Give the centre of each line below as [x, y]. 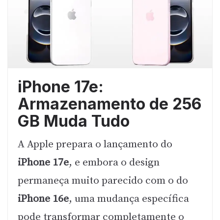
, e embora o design [114, 163]
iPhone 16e [43, 199]
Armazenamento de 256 [110, 104]
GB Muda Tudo [74, 121]
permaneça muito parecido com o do [103, 181]
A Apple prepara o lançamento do [95, 145]
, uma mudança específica [129, 199]
